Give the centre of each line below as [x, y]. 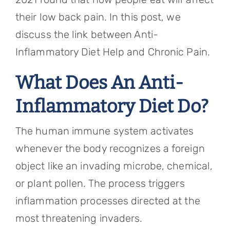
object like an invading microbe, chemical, [114, 166]
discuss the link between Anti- [87, 34]
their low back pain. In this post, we [98, 17]
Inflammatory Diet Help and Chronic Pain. [112, 52]
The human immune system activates [104, 131]
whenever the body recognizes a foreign [110, 148]
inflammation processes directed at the [108, 201]
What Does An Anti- [99, 83]
